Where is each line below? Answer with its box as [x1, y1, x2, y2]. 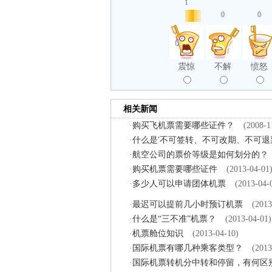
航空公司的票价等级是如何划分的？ [132, 150, 268, 159]
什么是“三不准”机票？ [132, 214, 216, 223]
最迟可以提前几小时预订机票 [132, 200, 243, 209]
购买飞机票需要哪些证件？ [132, 121, 234, 130]
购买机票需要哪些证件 [132, 165, 217, 174]
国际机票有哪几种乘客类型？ [132, 243, 243, 253]
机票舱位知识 [132, 229, 183, 238]
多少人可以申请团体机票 [132, 179, 226, 188]
